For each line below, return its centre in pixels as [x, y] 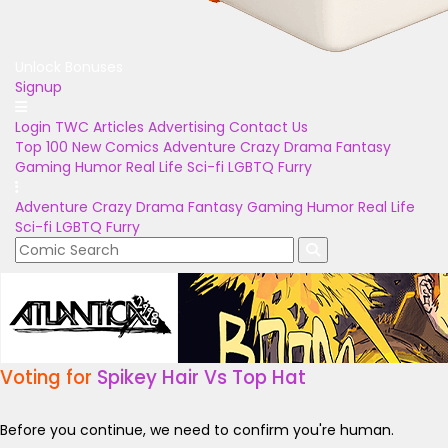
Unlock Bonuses [69, 67]
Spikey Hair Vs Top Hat [201, 377]
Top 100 [41, 147]
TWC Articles [99, 127]
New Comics [115, 147]
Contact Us [268, 127]
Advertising [186, 127]
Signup [38, 87]
